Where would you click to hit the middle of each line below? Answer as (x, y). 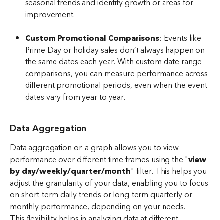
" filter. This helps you (170, 172)
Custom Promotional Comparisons (92, 39)
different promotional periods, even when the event (117, 86)
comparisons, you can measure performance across (117, 74)
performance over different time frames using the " (99, 160)
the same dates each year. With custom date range (114, 62)
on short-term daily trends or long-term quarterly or (102, 195)
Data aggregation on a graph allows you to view (95, 148)
